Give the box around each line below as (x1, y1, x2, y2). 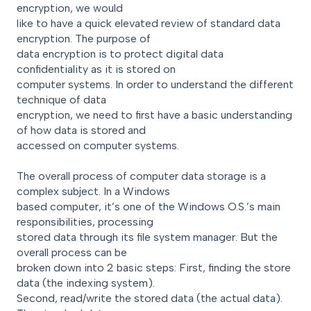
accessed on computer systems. (17, 139, 179, 153)
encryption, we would (17, 1, 123, 15)
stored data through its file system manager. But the (17, 230, 278, 244)
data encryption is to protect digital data (17, 47, 224, 61)
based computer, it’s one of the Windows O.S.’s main (17, 200, 280, 214)
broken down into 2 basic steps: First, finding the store (17, 261, 291, 275)
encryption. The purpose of (17, 32, 151, 46)
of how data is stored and (17, 124, 146, 137)
